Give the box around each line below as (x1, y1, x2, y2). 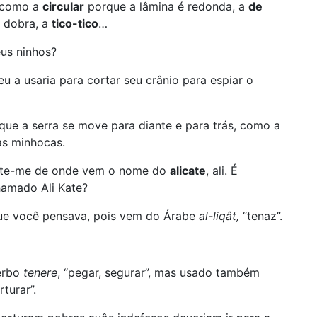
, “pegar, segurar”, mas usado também (57, 265, 260, 279)
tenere (23, 265, 57, 279)
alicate (170, 163, 206, 178)
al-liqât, (199, 209, 243, 223)
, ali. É (206, 163, 238, 178)
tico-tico (52, 16, 98, 30)
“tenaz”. (243, 209, 282, 223)
